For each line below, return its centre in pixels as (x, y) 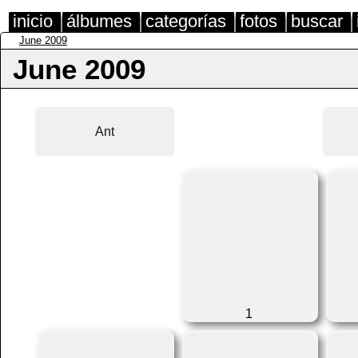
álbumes (99, 21)
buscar (317, 21)
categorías (186, 21)
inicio (33, 21)
